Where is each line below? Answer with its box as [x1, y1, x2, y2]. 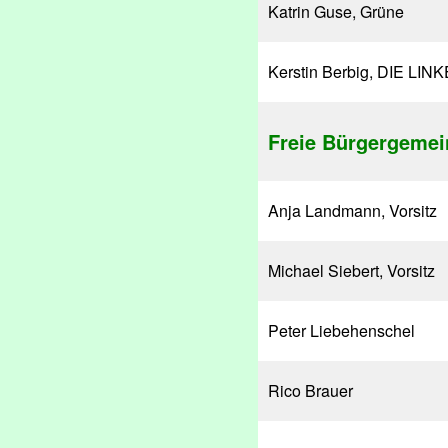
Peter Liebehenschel [268, 319, 415, 342]
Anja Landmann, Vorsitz [268, 199, 437, 222]
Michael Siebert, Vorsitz [268, 259, 435, 282]
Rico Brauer [268, 379, 353, 402]
